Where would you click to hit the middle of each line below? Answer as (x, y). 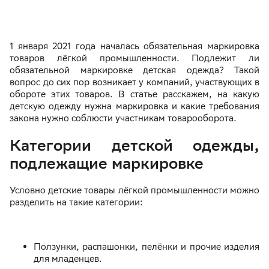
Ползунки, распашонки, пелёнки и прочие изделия (147, 247)
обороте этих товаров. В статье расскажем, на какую (134, 94)
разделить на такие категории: (76, 202)
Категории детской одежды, (134, 145)
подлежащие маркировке (107, 163)
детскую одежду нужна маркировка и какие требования (134, 106)
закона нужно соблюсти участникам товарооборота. (124, 118)
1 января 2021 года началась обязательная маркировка (134, 46)
